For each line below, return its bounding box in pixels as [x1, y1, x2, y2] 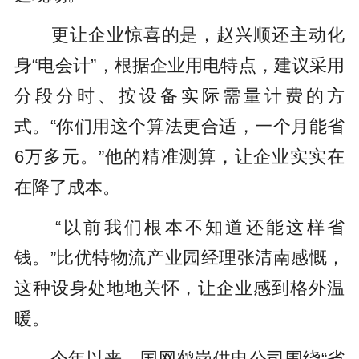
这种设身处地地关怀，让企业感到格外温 [14, 278, 345, 298]
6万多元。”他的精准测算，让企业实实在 [14, 147, 345, 167]
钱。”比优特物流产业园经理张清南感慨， [14, 248, 345, 268]
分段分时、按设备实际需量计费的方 [14, 87, 345, 107]
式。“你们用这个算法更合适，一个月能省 [14, 117, 345, 137]
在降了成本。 [14, 178, 120, 198]
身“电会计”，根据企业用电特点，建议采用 [14, 56, 345, 76]
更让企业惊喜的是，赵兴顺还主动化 [14, 26, 345, 46]
